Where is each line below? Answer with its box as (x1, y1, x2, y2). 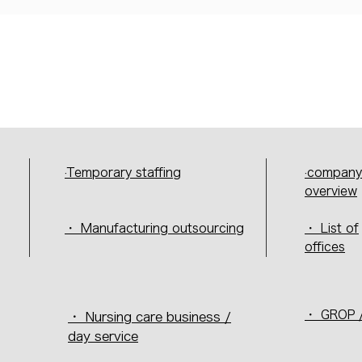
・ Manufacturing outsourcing (65, 222, 244, 234)
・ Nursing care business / (68, 310, 231, 323)
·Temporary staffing (65, 166, 181, 179)
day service (68, 330, 138, 343)
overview (305, 185, 357, 197)
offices (305, 241, 345, 253)
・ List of (305, 222, 359, 234)
